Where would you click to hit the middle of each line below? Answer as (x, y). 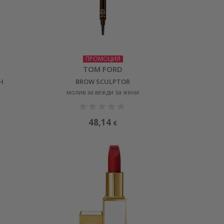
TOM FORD (103, 69)
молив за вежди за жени (103, 92)
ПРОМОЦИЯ (103, 58)
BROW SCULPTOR (103, 81)
